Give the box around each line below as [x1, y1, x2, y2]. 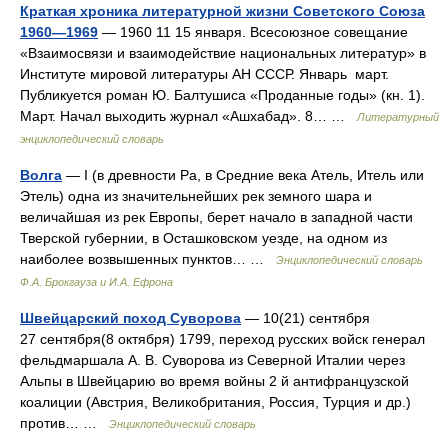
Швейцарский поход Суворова [20, 310, 241, 326]
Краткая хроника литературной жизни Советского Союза [20, 3, 425, 19]
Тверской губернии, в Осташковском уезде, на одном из [20, 230, 387, 246]
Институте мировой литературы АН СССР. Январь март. [20, 66, 389, 82]
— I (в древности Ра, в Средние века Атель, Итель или [62, 167, 424, 183]
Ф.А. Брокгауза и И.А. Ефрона [20, 276, 173, 288]
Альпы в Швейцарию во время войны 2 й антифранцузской [20, 373, 409, 389]
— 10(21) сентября [241, 310, 370, 326]
